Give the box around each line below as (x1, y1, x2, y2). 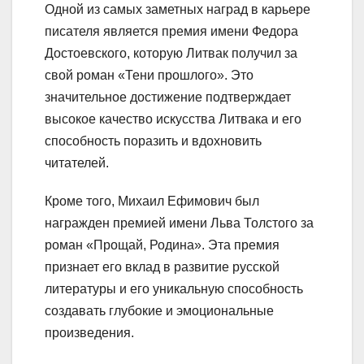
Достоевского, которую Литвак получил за (45, 46, 297, 61)
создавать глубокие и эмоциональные (45, 304, 274, 318)
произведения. (45, 326, 134, 340)
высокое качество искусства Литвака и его (45, 112, 301, 127)
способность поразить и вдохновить (45, 134, 262, 149)
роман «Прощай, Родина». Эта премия (45, 238, 279, 253)
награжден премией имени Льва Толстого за (45, 216, 314, 231)
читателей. (45, 156, 109, 171)
